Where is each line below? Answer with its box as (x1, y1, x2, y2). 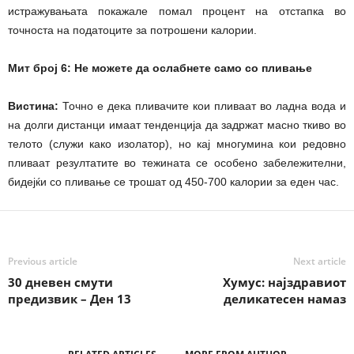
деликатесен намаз (224, 290, 346, 307)
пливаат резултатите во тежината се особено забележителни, (8, 156, 346, 169)
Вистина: (8, 99, 58, 112)
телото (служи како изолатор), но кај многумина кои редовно (8, 137, 346, 150)
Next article (293, 254, 346, 268)
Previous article (8, 254, 77, 268)
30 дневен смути (8, 273, 113, 290)
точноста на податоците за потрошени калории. (8, 23, 257, 36)
